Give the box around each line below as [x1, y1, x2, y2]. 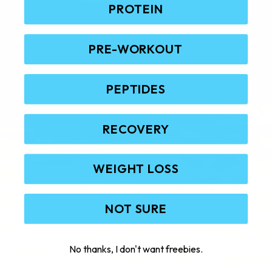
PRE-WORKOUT [88, 41, 184, 57]
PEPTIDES [106, 81, 166, 97]
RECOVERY [103, 121, 169, 137]
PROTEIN [109, 1, 163, 17]
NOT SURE [104, 201, 168, 216]
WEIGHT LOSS [92, 161, 180, 177]
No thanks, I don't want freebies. [69, 242, 203, 255]
